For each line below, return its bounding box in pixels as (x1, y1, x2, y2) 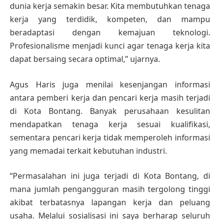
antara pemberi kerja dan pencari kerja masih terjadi (10, 92, 210, 103)
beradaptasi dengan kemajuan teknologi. (10, 27, 210, 38)
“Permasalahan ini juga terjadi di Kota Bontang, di (10, 170, 210, 182)
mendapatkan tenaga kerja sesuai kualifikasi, (10, 118, 210, 130)
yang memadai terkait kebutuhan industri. (10, 145, 167, 156)
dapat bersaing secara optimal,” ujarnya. (10, 54, 160, 65)
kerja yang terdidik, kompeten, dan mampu (10, 14, 210, 25)
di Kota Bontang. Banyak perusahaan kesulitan (10, 105, 210, 116)
